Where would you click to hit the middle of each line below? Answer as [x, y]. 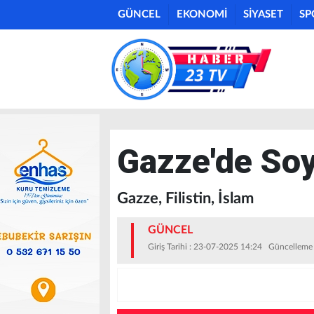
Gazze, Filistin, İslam [185, 198]
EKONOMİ [202, 14]
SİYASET [263, 14]
